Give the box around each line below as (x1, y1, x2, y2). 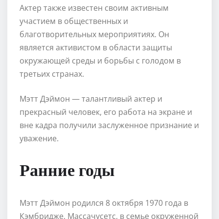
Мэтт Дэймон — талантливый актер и (20, 93, 162, 104)
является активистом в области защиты (20, 42, 172, 53)
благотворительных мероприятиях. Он (20, 28, 169, 40)
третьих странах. (20, 68, 84, 79)
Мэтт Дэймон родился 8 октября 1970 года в (20, 197, 188, 208)
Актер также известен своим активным (20, 2, 169, 13)
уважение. (20, 132, 59, 144)
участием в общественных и (20, 15, 128, 26)
